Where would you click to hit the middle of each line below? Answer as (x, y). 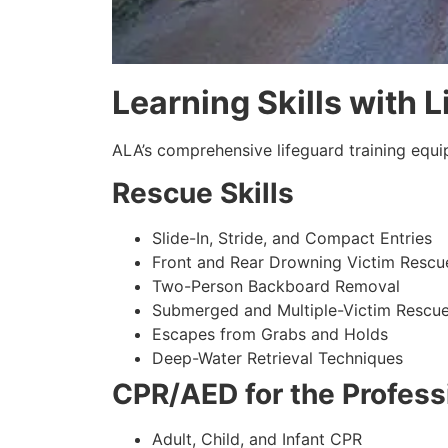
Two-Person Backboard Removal (276, 285)
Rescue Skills (203, 192)
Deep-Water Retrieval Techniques (277, 357)
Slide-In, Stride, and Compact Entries (292, 237)
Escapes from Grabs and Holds (270, 333)
